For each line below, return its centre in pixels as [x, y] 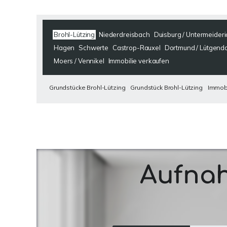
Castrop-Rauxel [136, 48]
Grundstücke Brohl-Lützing [87, 87]
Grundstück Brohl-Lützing [166, 87]
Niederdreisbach [124, 34]
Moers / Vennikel [79, 61]
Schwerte [93, 48]
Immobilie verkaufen [139, 61]
